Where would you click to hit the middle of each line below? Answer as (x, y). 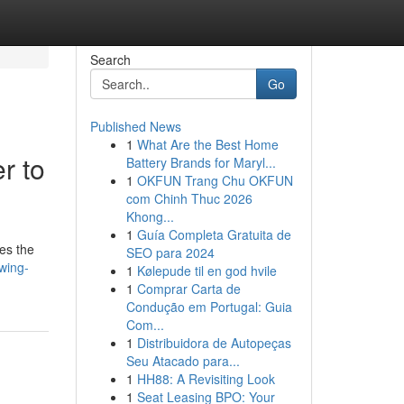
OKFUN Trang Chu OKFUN (215, 180)
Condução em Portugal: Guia (209, 307)
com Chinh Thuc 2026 (189, 198)
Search (110, 60)
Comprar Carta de (188, 289)
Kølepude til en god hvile (207, 271)
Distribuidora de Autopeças (214, 343)
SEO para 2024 (170, 252)
